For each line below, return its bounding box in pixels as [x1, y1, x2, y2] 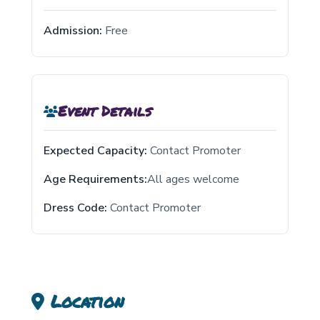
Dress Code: [44, 200, 107, 216]
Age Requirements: [44, 171, 147, 188]
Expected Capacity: [44, 143, 147, 159]
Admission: [44, 23, 102, 39]
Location [44, 289, 124, 314]
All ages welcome [147, 171, 239, 188]
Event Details [58, 101, 151, 121]
